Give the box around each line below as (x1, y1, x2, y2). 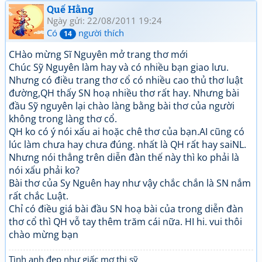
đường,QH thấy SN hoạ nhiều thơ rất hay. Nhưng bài (9, 87, 239, 99)
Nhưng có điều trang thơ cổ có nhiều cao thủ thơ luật (9, 74, 243, 87)
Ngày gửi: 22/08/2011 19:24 (47, 15, 162, 26)
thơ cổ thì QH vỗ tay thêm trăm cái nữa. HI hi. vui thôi (9, 215, 242, 228)
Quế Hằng (47, 2, 94, 16)
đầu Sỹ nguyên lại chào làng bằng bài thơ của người (9, 99, 235, 112)
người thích (76, 27, 124, 39)
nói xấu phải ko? (9, 164, 80, 177)
